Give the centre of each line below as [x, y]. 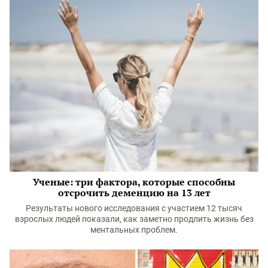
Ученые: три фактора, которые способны [134, 182]
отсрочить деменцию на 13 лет [134, 193]
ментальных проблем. [134, 230]
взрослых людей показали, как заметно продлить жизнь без [134, 219]
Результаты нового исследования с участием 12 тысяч [134, 208]
